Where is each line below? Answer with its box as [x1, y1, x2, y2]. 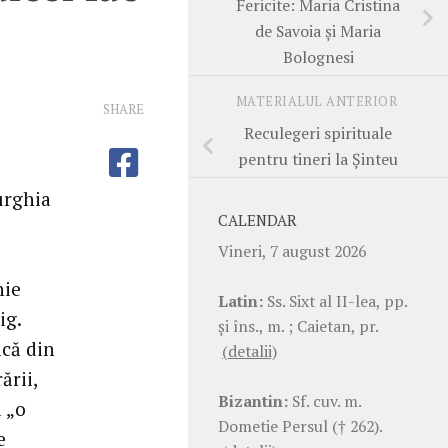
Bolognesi [282, 45, 354, 68]
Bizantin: [218, 389, 288, 412]
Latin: [218, 289, 263, 312]
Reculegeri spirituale [244, 121, 392, 144]
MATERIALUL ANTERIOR [235, 92, 401, 110]
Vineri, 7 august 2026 [218, 239, 366, 262]
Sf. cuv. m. [288, 389, 361, 412]
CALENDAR [218, 210, 297, 230]
